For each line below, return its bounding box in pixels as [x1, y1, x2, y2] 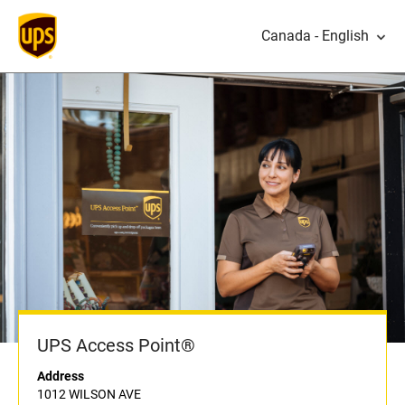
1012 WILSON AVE [37, 387, 141, 402]
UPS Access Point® [37, 334, 195, 357]
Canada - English [261, 27, 369, 44]
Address [37, 369, 84, 384]
